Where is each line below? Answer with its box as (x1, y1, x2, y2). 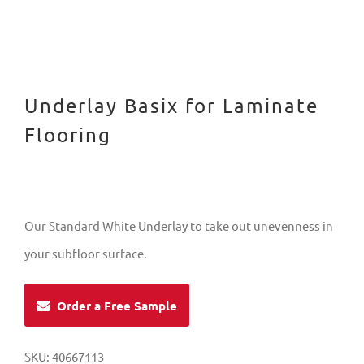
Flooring (24, 123, 111, 147)
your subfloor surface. (24, 245, 147, 262)
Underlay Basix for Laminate (24, 93, 318, 118)
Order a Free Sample (57, 297, 177, 314)
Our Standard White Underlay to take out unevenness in (24, 218, 333, 234)
